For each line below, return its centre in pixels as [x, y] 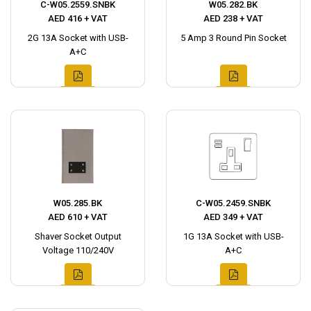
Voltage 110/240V [78, 250]
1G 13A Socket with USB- [233, 236]
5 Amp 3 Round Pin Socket [233, 38]
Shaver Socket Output [78, 236]
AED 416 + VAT [78, 18]
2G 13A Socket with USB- [78, 38]
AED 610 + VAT [78, 217]
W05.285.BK [78, 203]
